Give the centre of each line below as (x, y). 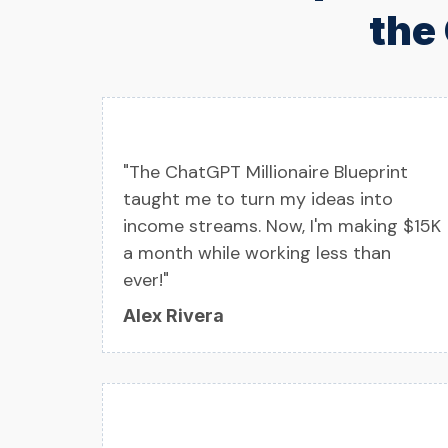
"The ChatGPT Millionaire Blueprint (265, 172)
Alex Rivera (173, 316)
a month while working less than (257, 253)
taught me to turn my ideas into (258, 199)
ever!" (146, 280)
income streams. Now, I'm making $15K (282, 226)
